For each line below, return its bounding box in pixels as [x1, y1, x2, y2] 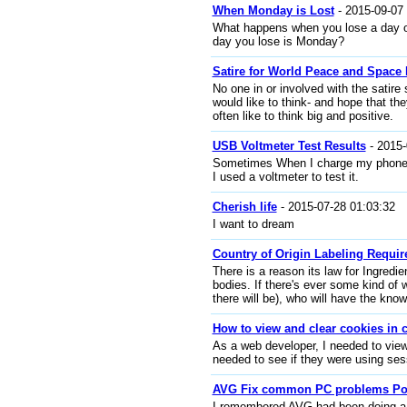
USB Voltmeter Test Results [212, 139, 366, 153]
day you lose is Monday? [212, 35, 344, 48]
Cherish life [212, 200, 277, 213]
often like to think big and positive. [212, 109, 393, 123]
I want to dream [212, 217, 294, 231]
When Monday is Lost [212, 4, 334, 17]
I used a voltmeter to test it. [212, 170, 359, 184]
